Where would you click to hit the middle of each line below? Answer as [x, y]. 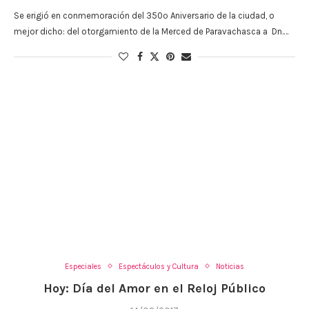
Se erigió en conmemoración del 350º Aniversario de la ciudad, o [144, 16]
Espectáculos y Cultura [159, 266]
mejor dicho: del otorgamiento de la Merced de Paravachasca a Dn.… [151, 32]
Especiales [83, 266]
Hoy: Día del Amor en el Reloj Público [154, 288]
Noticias [230, 266]
